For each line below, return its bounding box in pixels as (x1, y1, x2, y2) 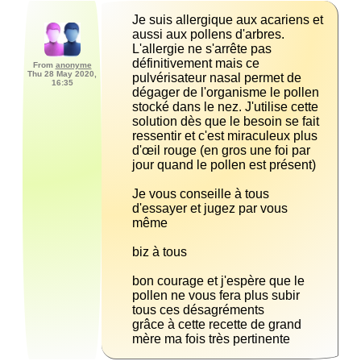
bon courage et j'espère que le (132, 274, 305, 288)
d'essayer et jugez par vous (132, 201, 288, 216)
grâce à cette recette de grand (132, 317, 301, 332)
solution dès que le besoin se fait (132, 114, 319, 129)
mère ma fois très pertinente (132, 332, 290, 346)
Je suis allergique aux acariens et (132, 13, 323, 27)
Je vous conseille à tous (132, 187, 269, 201)
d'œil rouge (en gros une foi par (132, 143, 310, 158)
